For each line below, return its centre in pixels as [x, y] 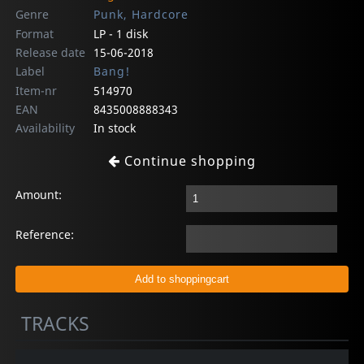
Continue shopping [188, 160]
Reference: [45, 235]
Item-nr [37, 90]
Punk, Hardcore [141, 14]
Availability [45, 128]
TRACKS [56, 323]
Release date [51, 52]
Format [35, 33]
